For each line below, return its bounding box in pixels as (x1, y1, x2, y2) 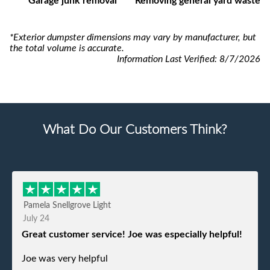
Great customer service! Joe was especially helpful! (22, 230, 242, 240)
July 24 (23, 215, 49, 224)
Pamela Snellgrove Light (24, 201, 111, 210)
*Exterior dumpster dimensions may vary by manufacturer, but (10, 33, 256, 43)
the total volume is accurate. (10, 43, 124, 54)
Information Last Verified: (117, 54, 219, 64)
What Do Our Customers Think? (43, 123, 227, 137)
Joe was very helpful (22, 254, 108, 264)
